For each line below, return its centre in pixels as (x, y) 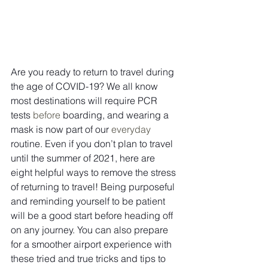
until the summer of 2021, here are (84, 158)
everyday (131, 129)
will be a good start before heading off (93, 215)
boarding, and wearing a (116, 115)
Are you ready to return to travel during (94, 72)
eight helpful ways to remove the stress (95, 172)
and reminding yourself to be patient (89, 201)
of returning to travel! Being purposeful (94, 187)
